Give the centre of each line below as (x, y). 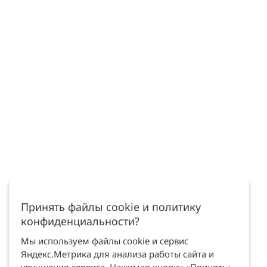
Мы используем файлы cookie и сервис (104, 241)
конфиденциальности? (80, 221)
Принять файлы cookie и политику (111, 207)
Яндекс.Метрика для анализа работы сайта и (117, 254)
